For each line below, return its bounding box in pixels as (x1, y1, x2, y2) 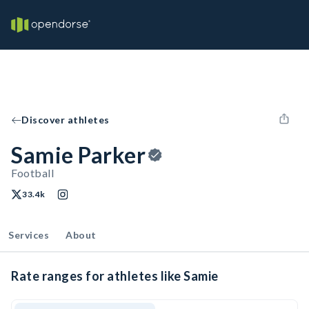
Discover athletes (21, 114, 110, 126)
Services (8, 229, 49, 241)
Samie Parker (11, 141, 146, 168)
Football (11, 166, 54, 179)
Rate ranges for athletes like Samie (11, 268, 219, 283)
